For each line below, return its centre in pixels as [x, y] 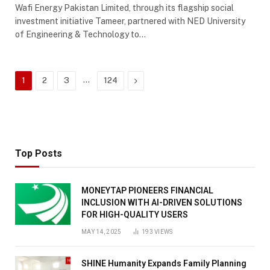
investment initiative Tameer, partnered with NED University [130, 21]
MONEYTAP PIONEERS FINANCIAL [147, 190]
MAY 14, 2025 [102, 231]
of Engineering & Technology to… [80, 34]
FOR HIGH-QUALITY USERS [135, 214]
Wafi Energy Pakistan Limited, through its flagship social [124, 8]
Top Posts [39, 153]
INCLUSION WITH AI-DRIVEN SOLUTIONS [162, 202]
